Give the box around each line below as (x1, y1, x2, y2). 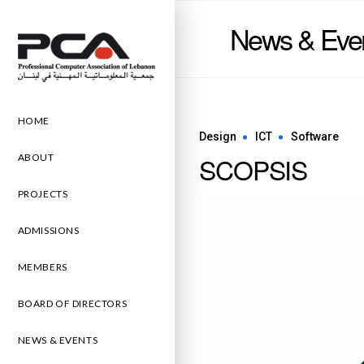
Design (199, 130, 236, 143)
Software (291, 130, 339, 143)
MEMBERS (17, 260, 67, 273)
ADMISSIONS (17, 223, 80, 236)
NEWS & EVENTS (17, 333, 98, 346)
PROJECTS (17, 187, 68, 200)
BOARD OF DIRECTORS (17, 297, 128, 310)
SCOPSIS (199, 150, 308, 188)
